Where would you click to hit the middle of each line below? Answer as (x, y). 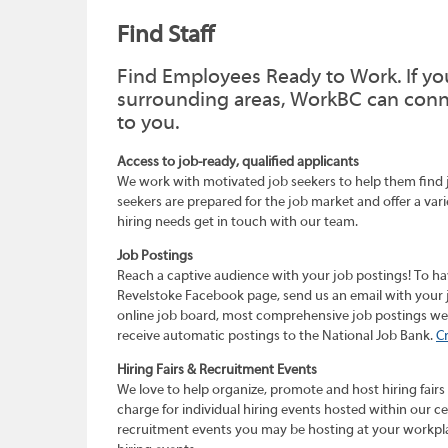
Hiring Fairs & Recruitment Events (217, 369)
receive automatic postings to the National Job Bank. (276, 335)
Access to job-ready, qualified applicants (239, 161)
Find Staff (165, 34)
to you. (148, 122)
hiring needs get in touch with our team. (237, 221)
